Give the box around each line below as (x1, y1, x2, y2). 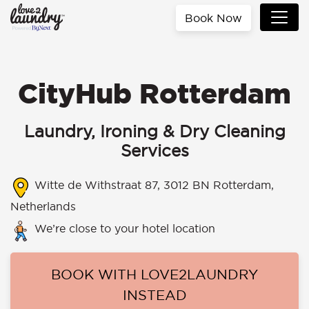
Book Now (185, 11, 242, 24)
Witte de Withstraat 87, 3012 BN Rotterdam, (31, 179, 274, 191)
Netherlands (10, 199, 76, 212)
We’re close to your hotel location (31, 221, 215, 235)
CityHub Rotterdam (18, 78, 291, 109)
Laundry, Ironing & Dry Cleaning (23, 122, 286, 140)
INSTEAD (122, 287, 187, 303)
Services (120, 141, 189, 159)
